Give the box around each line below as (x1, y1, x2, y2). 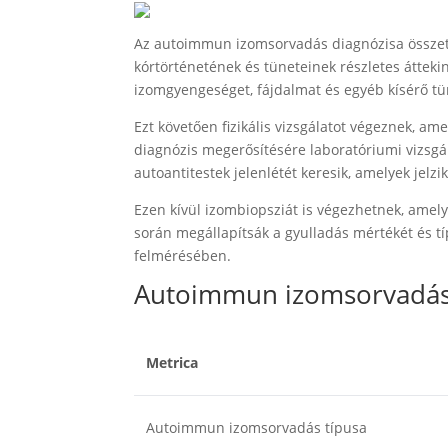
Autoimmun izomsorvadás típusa (146, 418, 368, 437)
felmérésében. (134, 246, 232, 265)
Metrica (146, 353, 199, 372)
